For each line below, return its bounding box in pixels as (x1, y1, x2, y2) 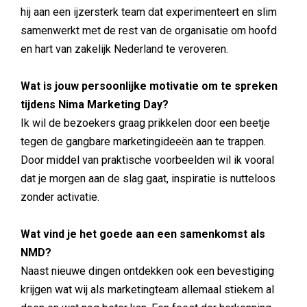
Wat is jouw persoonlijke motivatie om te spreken (21, 79, 278, 93)
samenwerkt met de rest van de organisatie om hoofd (21, 24, 277, 37)
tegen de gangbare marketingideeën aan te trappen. (21, 135, 266, 148)
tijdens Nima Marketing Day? (21, 98, 169, 111)
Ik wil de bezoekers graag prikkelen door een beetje (21, 116, 270, 130)
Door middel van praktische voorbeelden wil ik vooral (21, 153, 274, 167)
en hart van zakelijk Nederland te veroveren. (21, 42, 228, 56)
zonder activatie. (21, 191, 99, 204)
